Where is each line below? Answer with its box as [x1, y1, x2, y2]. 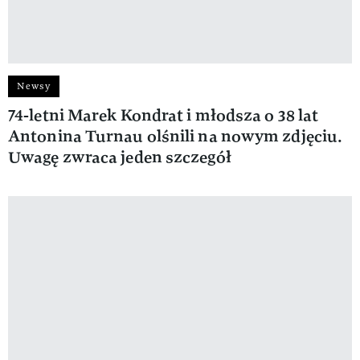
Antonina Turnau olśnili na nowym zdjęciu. [8, 125, 343, 147]
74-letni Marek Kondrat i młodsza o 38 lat [8, 104, 319, 126]
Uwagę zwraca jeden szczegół [8, 145, 231, 168]
